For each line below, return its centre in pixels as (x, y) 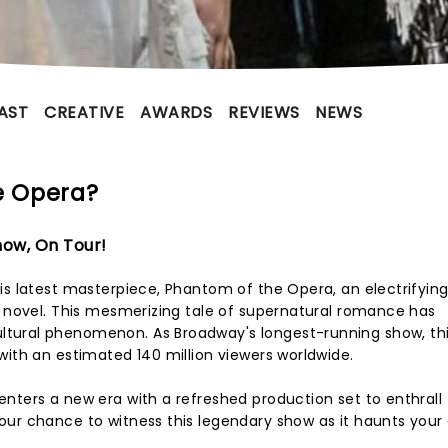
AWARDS (176, 112)
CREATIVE (84, 112)
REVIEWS (264, 112)
